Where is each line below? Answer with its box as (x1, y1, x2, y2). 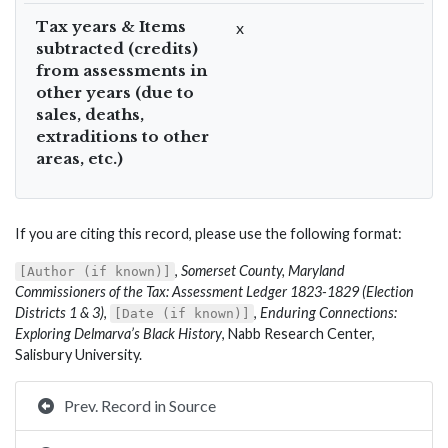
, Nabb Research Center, (222, 325, 375, 342)
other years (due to (36, 83, 194, 102)
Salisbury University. (15, 346, 142, 363)
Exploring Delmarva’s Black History (15, 325, 222, 342)
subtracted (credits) (36, 39, 198, 58)
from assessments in (36, 61, 207, 80)
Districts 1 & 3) (15, 304, 104, 321)
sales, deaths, (36, 105, 144, 124)
